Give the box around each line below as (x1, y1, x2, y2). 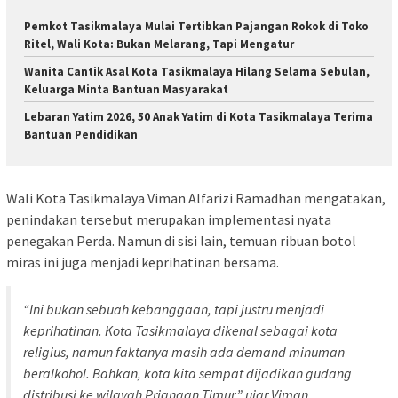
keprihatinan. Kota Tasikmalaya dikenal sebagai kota (23, 321, 338, 339)
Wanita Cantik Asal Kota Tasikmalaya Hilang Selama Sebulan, (24, 64, 370, 80)
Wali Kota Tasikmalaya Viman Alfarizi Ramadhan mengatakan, (6, 188, 386, 207)
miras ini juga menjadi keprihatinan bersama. (6, 252, 279, 271)
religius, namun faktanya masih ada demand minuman (23, 342, 345, 361)
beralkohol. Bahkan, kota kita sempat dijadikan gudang (23, 363, 352, 382)
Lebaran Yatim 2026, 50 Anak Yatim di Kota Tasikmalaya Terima (24, 109, 373, 125)
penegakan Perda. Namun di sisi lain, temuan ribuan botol (6, 231, 356, 250)
